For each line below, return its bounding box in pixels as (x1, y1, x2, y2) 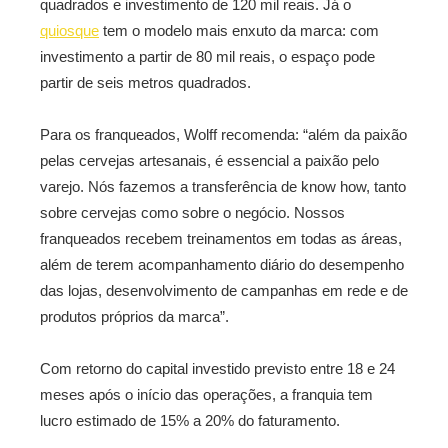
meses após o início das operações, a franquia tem (40, 386, 373, 403)
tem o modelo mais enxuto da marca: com (99, 22, 379, 39)
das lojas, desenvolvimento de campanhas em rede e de (40, 282, 408, 299)
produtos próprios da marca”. (40, 308, 229, 325)
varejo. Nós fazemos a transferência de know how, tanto (40, 178, 406, 195)
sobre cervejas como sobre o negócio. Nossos (40, 204, 345, 221)
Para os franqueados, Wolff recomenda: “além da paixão (40, 126, 407, 143)
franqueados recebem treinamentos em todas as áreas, (40, 230, 402, 247)
